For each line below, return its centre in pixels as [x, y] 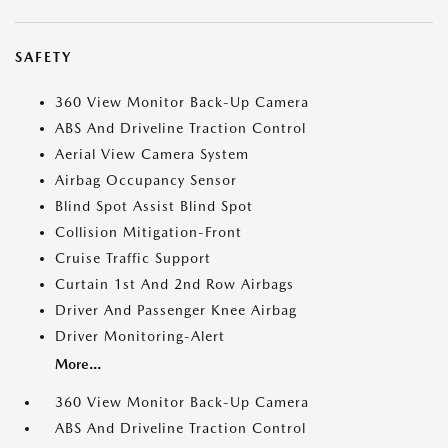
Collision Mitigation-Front [148, 232]
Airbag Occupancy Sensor [146, 180]
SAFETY [43, 57]
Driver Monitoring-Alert [140, 336]
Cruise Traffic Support [133, 258]
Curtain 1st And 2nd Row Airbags [174, 284]
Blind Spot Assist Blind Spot [154, 206]
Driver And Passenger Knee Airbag [176, 310]
